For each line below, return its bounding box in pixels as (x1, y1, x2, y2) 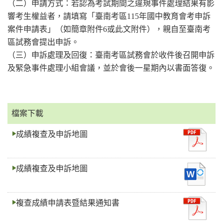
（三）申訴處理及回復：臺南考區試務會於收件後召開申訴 (7, 50, 215, 59)
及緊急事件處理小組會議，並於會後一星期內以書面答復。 (7, 63, 215, 72)
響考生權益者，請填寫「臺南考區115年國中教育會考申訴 (7, 11, 211, 20)
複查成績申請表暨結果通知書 (16, 198, 119, 207)
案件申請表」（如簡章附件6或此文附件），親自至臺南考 (7, 24, 211, 33)
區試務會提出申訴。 (7, 37, 79, 46)
